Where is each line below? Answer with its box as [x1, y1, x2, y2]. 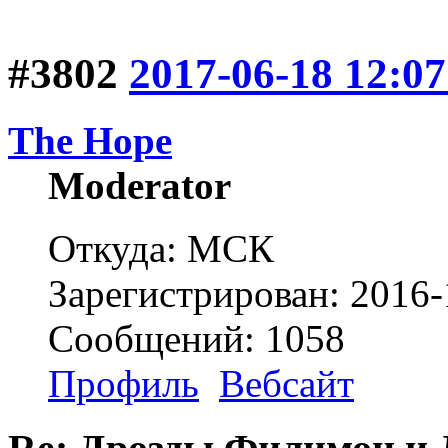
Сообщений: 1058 [48, 317, 345, 360]
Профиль [48, 362, 199, 405]
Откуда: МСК [48, 227, 274, 270]
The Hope [8, 119, 172, 162]
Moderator [48, 164, 231, 207]
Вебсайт [219, 362, 354, 405]
